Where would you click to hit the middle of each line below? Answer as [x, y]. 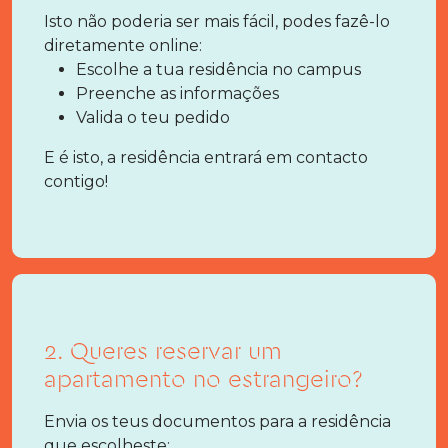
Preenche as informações [177, 93]
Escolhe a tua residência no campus [218, 69]
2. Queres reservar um [163, 352]
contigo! [76, 181]
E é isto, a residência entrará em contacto [206, 157]
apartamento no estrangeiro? [203, 380]
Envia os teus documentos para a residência [217, 421]
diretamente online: [123, 45]
